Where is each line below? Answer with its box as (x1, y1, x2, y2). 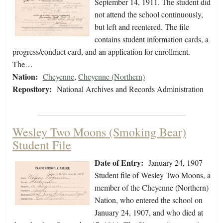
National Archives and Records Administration (57, 84, 204, 95)
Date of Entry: (95, 157, 143, 169)
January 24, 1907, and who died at (95, 207, 203, 218)
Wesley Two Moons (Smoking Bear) (12, 124, 186, 140)
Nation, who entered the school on (95, 195, 203, 206)
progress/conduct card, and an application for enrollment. (12, 46, 190, 57)
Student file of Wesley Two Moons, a (95, 170, 211, 181)
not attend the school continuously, (95, 9, 203, 20)
